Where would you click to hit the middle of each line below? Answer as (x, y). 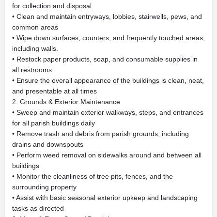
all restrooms (32, 70)
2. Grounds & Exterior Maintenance (66, 102)
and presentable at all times (54, 91)
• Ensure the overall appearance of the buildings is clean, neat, (108, 80)
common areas (35, 27)
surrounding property (44, 187)
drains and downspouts (48, 144)
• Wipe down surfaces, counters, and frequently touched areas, (108, 38)
